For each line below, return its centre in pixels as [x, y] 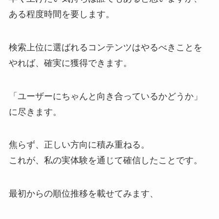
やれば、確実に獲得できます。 [70, 63]
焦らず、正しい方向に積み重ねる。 [79, 145]
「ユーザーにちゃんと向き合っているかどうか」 [105, 96]
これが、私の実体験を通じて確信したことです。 [105, 161]
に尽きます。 [35, 112]
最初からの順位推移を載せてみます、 [83, 194]
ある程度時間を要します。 [61, 14]
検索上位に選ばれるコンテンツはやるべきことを [105, 47]
